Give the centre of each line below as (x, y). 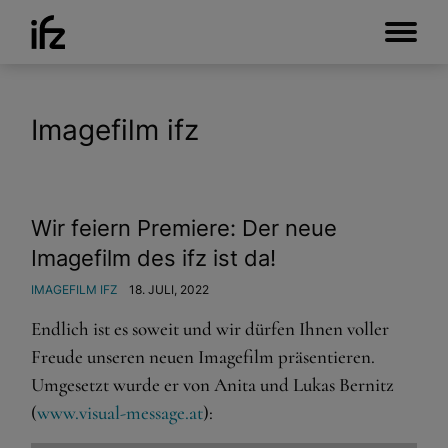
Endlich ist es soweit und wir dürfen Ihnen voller (210, 328)
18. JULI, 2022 (167, 289)
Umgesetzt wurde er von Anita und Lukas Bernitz (212, 384)
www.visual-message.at (120, 412)
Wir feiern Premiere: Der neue (184, 228)
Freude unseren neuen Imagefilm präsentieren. (203, 356)
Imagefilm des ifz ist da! (153, 258)
